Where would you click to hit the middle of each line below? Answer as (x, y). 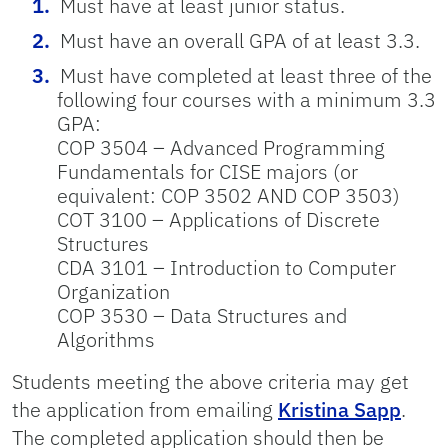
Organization (113, 291)
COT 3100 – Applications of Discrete (218, 219)
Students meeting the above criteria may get (210, 381)
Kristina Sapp (339, 409)
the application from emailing (145, 409)
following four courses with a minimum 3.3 (246, 99)
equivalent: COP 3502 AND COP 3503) (228, 195)
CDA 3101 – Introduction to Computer (226, 267)
